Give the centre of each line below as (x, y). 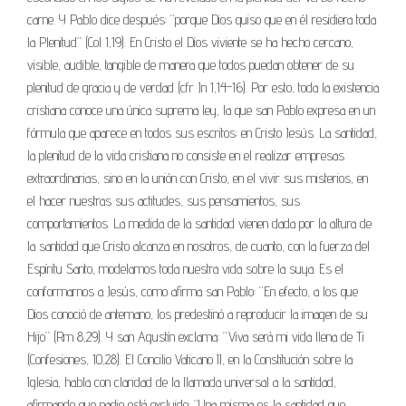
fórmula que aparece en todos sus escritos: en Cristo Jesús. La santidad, (202, 132)
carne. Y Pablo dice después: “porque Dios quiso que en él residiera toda (202, 19)
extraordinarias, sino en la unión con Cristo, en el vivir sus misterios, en (198, 178)
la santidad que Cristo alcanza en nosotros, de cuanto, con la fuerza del (198, 246)
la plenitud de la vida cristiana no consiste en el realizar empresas (186, 155)
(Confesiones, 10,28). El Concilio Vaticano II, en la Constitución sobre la (190, 359)
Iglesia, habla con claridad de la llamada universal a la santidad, (182, 382)
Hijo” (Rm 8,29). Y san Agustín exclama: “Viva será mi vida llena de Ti (196, 336)
